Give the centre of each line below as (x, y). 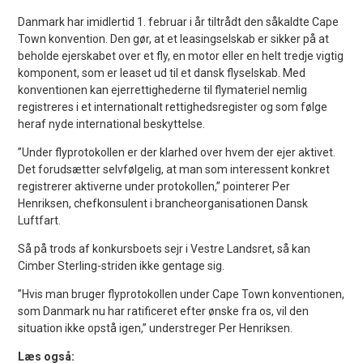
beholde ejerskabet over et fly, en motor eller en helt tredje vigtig (181, 56)
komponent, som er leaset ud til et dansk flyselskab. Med (162, 73)
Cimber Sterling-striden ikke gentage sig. (122, 265)
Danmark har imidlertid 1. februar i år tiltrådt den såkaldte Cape (179, 21)
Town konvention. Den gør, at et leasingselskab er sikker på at (174, 38)
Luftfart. (40, 220)
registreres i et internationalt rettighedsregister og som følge (173, 107)
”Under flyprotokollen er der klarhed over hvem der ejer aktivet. (177, 152)
